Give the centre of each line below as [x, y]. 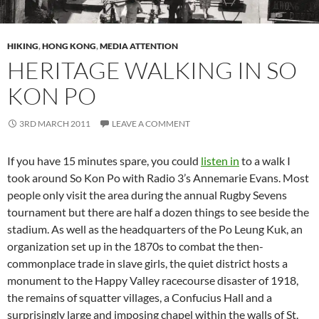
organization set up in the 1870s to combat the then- [135, 246]
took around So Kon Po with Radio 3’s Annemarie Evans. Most [158, 178]
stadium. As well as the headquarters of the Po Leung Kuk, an [155, 229]
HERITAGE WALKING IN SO [152, 70]
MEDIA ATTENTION [139, 46]
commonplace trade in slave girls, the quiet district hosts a [147, 263]
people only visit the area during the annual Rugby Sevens [147, 195]
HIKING [23, 46]
